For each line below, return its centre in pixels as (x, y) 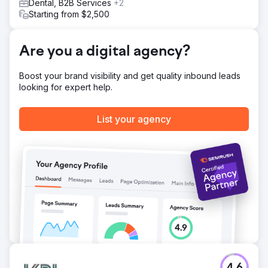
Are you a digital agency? (105, 52)
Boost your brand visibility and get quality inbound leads (130, 76)
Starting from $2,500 (69, 14)
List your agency (134, 119)
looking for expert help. (66, 87)
